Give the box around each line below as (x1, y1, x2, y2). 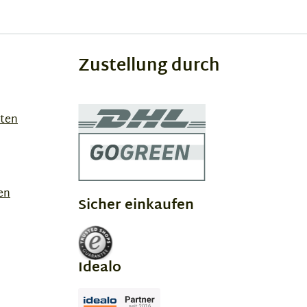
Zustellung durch (78, 51, 220, 82)
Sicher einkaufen (78, 193, 194, 218)
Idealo (78, 255, 121, 280)
